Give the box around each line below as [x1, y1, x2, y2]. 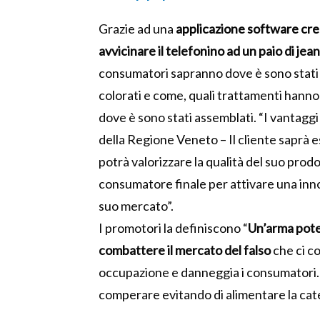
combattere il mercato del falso [99, 242, 271, 259]
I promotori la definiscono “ [99, 220, 248, 236]
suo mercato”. [99, 198, 174, 214]
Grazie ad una [99, 21, 174, 37]
